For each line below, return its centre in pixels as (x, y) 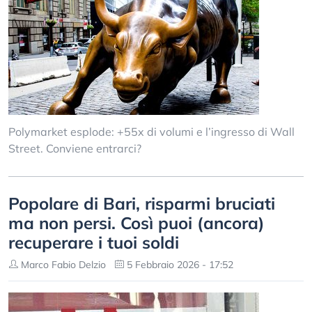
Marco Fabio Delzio (62, 265)
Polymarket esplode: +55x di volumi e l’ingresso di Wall (151, 132)
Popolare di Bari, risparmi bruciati (142, 203)
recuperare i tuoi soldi (94, 242)
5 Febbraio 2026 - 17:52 (179, 265)
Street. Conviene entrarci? (75, 148)
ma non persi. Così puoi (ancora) (136, 223)
